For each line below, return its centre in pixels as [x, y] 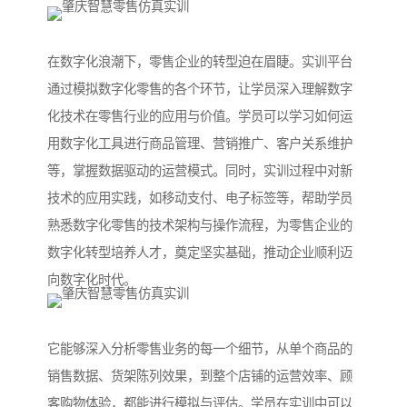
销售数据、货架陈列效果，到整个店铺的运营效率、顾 [200, 377]
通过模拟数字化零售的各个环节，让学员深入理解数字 [200, 89]
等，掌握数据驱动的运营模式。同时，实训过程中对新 [200, 171]
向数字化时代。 [92, 280]
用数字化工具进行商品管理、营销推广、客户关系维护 [200, 144]
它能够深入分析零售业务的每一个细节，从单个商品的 [200, 349]
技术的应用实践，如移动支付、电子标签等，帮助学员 [200, 199]
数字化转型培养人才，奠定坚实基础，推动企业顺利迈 [200, 253]
